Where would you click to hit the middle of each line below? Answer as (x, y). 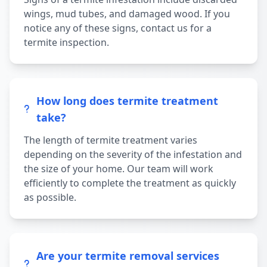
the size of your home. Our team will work (119, 169)
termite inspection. (66, 42)
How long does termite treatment (127, 101)
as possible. (50, 197)
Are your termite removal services (128, 256)
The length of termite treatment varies (111, 140)
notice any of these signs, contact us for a (118, 28)
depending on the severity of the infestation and (133, 154)
